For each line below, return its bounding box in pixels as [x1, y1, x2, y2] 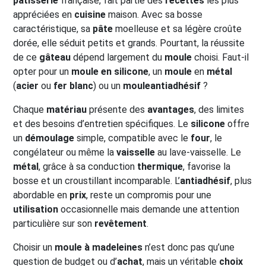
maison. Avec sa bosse [106, 9, 202, 20]
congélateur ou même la [13, 147, 116, 158]
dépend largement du [71, 52, 164, 63]
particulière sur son [13, 218, 94, 229]
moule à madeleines [55, 242, 142, 253]
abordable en [13, 189, 69, 201]
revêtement [94, 218, 147, 229]
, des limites [194, 104, 244, 115]
